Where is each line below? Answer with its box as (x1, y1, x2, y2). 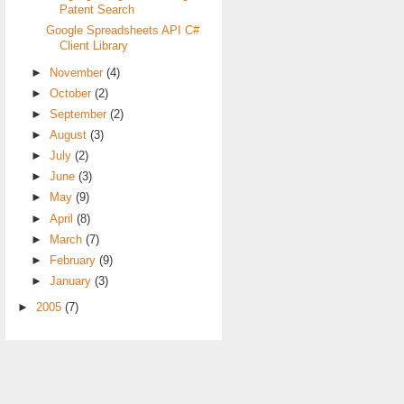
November (50, 66, 107, 79)
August (50, 128, 91, 142)
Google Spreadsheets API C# (45, 24, 199, 38)
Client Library (59, 40, 128, 53)
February (50, 253, 100, 267)
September (50, 107, 111, 121)
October (50, 87, 96, 100)
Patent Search (59, 4, 134, 17)
